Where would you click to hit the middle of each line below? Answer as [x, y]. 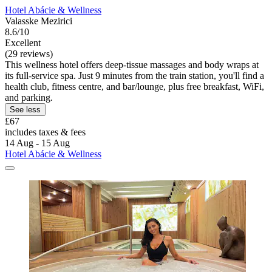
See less [25, 110]
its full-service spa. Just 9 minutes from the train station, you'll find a [134, 76]
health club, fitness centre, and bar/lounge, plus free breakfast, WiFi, [134, 87]
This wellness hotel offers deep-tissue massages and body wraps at [132, 65]
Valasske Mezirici [39, 21]
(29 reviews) [29, 54]
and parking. [29, 98]
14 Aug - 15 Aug [37, 143]
